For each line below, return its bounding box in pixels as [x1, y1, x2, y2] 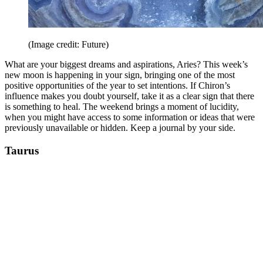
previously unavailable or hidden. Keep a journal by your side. [5, 123, 240, 133]
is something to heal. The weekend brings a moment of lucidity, [5, 102, 239, 112]
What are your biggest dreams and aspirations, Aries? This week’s [5, 59, 248, 69]
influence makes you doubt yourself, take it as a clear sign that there [5, 91, 254, 101]
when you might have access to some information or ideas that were [5, 112, 255, 122]
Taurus [5, 144, 39, 157]
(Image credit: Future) [28, 39, 109, 49]
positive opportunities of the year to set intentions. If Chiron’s [5, 80, 230, 90]
